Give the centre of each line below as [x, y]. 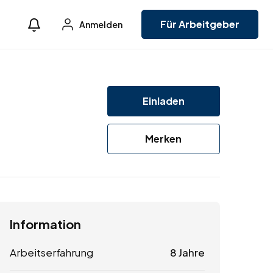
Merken [164, 138]
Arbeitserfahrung [51, 252]
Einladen [163, 101]
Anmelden [100, 25]
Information [45, 224]
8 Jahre [187, 252]
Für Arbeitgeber [200, 24]
